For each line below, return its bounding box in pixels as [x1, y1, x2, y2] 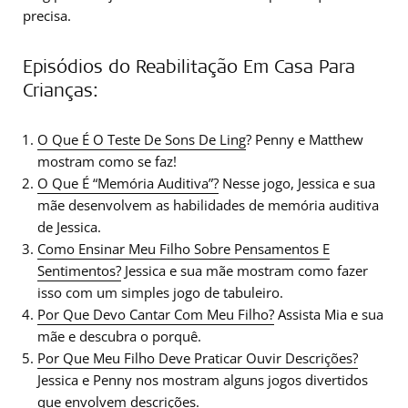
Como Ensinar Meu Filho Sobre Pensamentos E [37, 240, 330, 258]
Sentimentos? [37, 261, 121, 280]
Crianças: [23, 77, 98, 101]
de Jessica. [37, 218, 101, 236]
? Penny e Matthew [246, 130, 363, 148]
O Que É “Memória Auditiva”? [37, 174, 219, 192]
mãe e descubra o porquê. [37, 327, 201, 345]
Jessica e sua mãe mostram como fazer [121, 261, 368, 280]
